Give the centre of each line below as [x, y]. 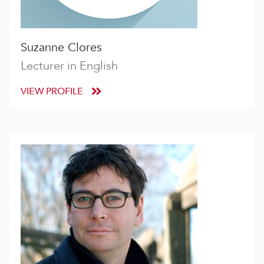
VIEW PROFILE [53, 91]
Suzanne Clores [61, 47]
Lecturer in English [69, 66]
